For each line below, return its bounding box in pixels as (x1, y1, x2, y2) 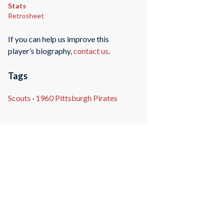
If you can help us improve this (7, 34, 109, 44)
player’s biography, (7, 46, 73, 56)
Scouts (7, 93, 31, 103)
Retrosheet (7, 11, 44, 20)
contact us (73, 46, 109, 56)
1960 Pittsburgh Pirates (35, 93, 117, 103)
